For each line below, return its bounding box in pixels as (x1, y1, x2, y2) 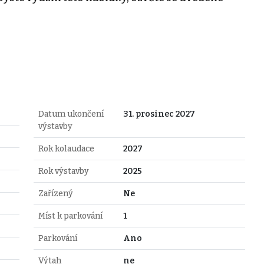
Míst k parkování (38, 210, 103, 221)
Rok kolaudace (38, 143, 94, 154)
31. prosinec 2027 (123, 108, 195, 119)
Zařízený (38, 188, 73, 199)
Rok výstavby (38, 166, 89, 176)
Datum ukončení (38, 108, 104, 119)
